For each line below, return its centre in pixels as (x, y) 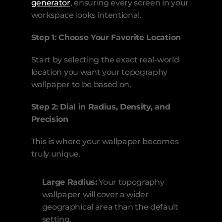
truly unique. (56, 154)
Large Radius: (69, 182)
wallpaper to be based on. (81, 85)
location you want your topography (99, 72)
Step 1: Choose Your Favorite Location (106, 38)
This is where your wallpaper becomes (105, 142)
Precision (50, 119)
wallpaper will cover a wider (95, 195)
